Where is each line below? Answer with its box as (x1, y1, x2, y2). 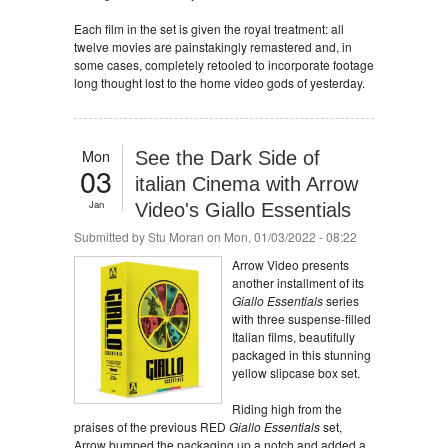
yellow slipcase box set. (232, 364, 360, 381)
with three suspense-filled (232, 310, 371, 327)
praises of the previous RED (74, 418, 229, 435)
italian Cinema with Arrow (135, 173, 358, 195)
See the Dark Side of (135, 147, 320, 169)
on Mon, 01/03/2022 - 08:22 (204, 228, 357, 245)
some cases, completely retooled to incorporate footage (74, 56, 374, 73)
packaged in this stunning (232, 346, 371, 363)
